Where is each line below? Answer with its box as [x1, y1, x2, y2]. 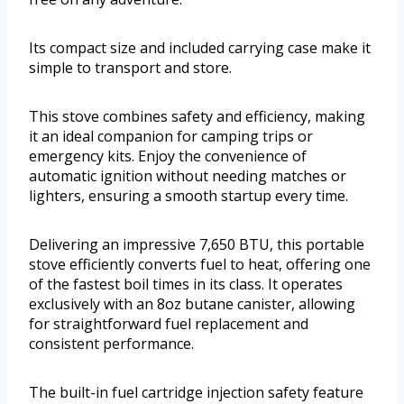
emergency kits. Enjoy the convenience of [29, 146, 307, 167]
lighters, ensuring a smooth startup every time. [29, 186, 348, 207]
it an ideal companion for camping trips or [29, 126, 313, 147]
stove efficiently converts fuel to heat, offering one [29, 254, 371, 275]
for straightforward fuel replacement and [29, 314, 308, 335]
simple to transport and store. [29, 58, 232, 78]
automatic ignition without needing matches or [29, 166, 346, 187]
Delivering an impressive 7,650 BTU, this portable [29, 234, 364, 255]
